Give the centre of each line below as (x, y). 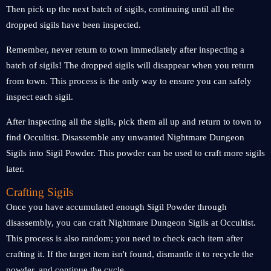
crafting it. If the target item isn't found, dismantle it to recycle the (130, 254)
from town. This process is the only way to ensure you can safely (129, 81)
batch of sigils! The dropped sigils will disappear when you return (130, 65)
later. (15, 169)
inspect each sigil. (40, 97)
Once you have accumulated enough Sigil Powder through (116, 207)
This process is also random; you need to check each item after (125, 238)
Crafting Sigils (40, 192)
